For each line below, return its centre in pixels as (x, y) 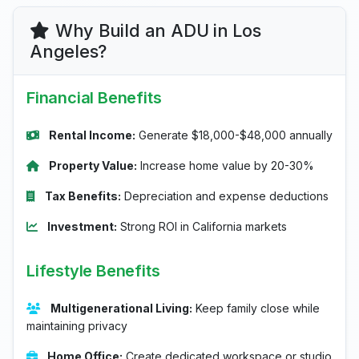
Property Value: (93, 165)
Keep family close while (256, 308)
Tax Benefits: (83, 196)
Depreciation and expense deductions (225, 196)
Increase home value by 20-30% (226, 165)
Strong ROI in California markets (202, 226)
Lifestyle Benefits (93, 271)
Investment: (82, 226)
